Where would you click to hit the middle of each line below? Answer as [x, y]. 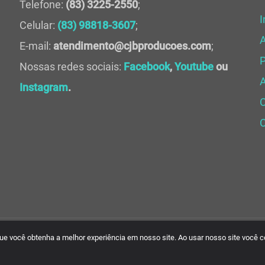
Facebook [146, 67]
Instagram [43, 87]
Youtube [194, 67]
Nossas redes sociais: [71, 67]
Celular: [38, 25]
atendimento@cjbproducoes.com [132, 46]
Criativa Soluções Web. [171, 246]
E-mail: [36, 46]
